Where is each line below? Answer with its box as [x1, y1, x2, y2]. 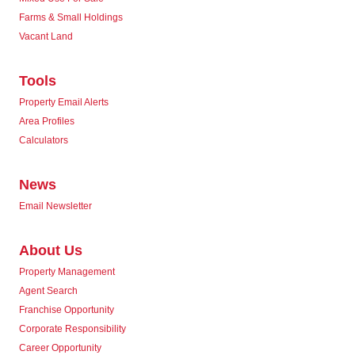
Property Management [19, 266, 115, 278]
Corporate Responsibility [19, 323, 126, 335]
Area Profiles [19, 116, 74, 128]
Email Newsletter [19, 200, 92, 212]
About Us [19, 242, 82, 259]
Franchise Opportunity [19, 304, 114, 316]
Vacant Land [19, 31, 73, 43]
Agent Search [19, 285, 78, 297]
